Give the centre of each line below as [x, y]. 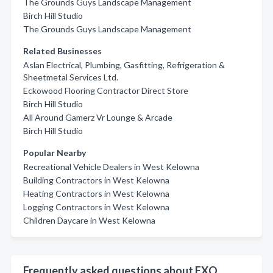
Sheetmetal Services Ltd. [71, 77]
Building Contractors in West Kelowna [96, 180]
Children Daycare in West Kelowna [89, 220]
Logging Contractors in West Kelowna [96, 207]
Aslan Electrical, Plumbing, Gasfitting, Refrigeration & [124, 65]
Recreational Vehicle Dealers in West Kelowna [111, 166]
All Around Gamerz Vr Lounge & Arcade [98, 117]
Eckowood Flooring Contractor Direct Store [106, 90]
